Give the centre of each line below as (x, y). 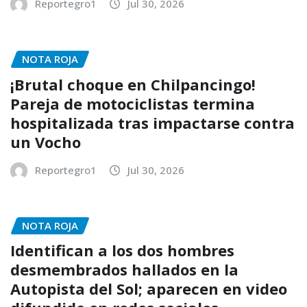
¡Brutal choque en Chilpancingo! (133, 84)
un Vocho (46, 142)
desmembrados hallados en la (124, 270)
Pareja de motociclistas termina (133, 103)
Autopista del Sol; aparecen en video (149, 289)
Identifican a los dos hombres (122, 250)
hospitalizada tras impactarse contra (152, 122)
